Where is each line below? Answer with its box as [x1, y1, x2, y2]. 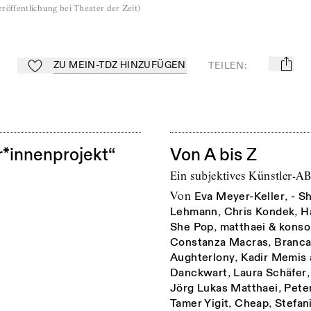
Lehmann [170, 204, 218, 219]
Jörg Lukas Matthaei [170, 280, 278, 295]
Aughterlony [170, 250, 235, 264]
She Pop [170, 219, 214, 234]
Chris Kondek [224, 204, 295, 219]
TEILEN [208, 59, 244, 72]
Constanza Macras [170, 235, 269, 249]
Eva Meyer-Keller [194, 189, 285, 203]
